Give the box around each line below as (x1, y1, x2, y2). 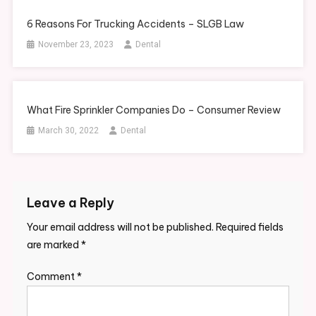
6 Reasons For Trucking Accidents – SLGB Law (27, 18, 245, 31)
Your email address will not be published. (26, 221, 214, 234)
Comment (26, 270, 77, 284)
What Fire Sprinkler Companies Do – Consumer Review (27, 104, 281, 117)
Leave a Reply (26, 195, 114, 212)
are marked (26, 238, 81, 252)
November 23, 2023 (38, 39, 114, 50)
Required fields (215, 221, 284, 234)
